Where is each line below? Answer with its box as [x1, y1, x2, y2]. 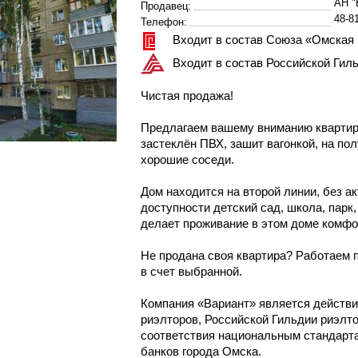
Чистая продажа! [141, 89, 233, 102]
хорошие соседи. [141, 153, 234, 166]
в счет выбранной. [141, 265, 242, 278]
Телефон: [141, 16, 187, 28]
